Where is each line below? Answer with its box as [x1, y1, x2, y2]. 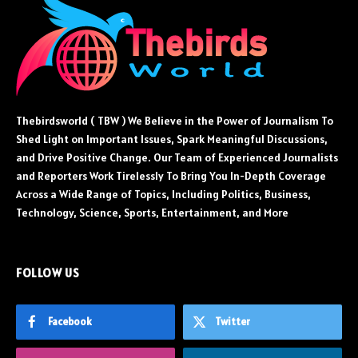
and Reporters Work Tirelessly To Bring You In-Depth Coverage [16, 169, 326, 184]
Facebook [48, 315, 92, 329]
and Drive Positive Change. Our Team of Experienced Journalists [16, 150, 338, 165]
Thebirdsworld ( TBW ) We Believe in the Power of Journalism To [16, 113, 333, 129]
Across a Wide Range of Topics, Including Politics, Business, [16, 187, 311, 202]
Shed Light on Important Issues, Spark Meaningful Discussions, [16, 132, 328, 147]
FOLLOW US [16, 265, 80, 281]
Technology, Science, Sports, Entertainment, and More [16, 205, 288, 221]
